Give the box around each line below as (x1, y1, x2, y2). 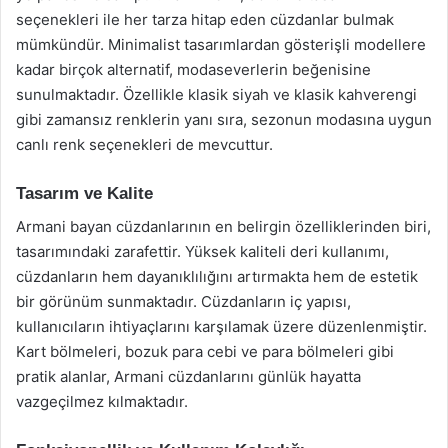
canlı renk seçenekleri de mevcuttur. (16, 135, 273, 154)
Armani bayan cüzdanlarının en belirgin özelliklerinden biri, (16, 216, 431, 236)
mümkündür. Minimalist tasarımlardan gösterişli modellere (16, 35, 426, 54)
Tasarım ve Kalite (16, 184, 153, 203)
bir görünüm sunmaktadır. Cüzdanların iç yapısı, (16, 291, 351, 311)
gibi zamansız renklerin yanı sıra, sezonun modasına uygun (16, 110, 432, 129)
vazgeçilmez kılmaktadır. (16, 391, 188, 411)
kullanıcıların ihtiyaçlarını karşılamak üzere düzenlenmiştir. (16, 316, 427, 336)
